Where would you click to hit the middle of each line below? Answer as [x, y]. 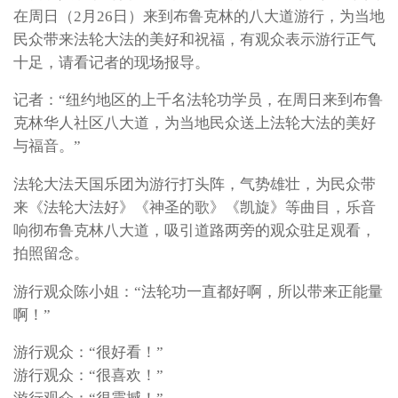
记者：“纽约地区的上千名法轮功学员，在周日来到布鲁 [198, 100]
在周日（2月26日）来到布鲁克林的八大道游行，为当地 [199, 16]
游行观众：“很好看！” [88, 353]
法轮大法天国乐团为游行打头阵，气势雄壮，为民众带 [195, 185]
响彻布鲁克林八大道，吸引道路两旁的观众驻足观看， [195, 231]
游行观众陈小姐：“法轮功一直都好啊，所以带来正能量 [198, 291]
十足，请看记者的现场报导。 [111, 62]
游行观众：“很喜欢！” [88, 376]
